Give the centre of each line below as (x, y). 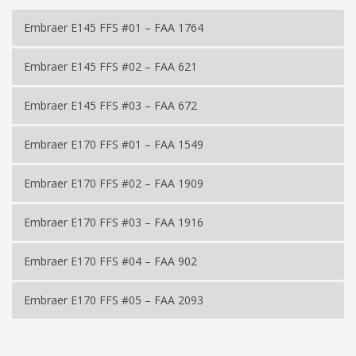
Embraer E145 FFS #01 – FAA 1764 (114, 27)
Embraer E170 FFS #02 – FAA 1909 (114, 183)
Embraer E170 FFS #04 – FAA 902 (110, 261)
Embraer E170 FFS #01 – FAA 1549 (114, 144)
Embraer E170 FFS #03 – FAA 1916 (114, 222)
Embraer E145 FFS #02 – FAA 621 (110, 66)
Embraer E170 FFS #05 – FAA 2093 (114, 300)
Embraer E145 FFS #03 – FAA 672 (110, 105)
